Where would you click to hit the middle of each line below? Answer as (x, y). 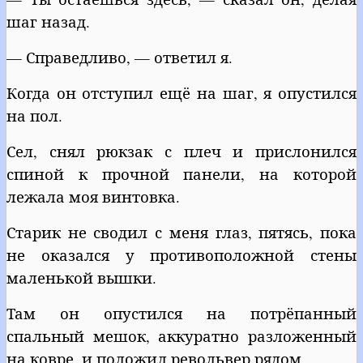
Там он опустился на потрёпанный (181, 313)
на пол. (34, 115)
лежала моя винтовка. (93, 196)
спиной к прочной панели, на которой (181, 173)
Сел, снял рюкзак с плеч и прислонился (181, 151)
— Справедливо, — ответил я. (120, 57)
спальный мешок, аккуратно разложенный (181, 335)
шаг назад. (48, 21)
